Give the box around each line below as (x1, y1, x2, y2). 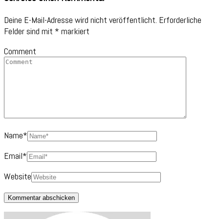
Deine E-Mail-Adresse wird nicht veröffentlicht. (4, 14, 157, 25)
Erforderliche (159, 14, 201, 25)
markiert (59, 25, 89, 37)
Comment (4, 45, 36, 57)
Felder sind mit (4, 25, 55, 37)
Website (4, 170, 31, 182)
